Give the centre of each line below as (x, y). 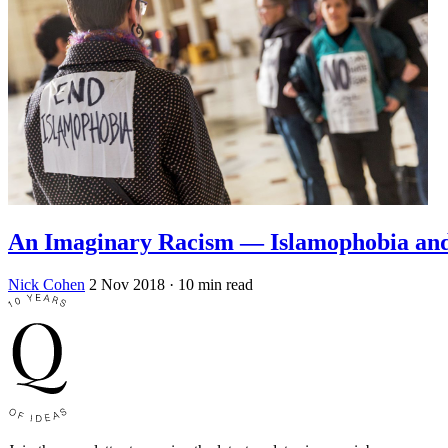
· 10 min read (211, 284)
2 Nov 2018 (127, 284)
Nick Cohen (46, 284)
